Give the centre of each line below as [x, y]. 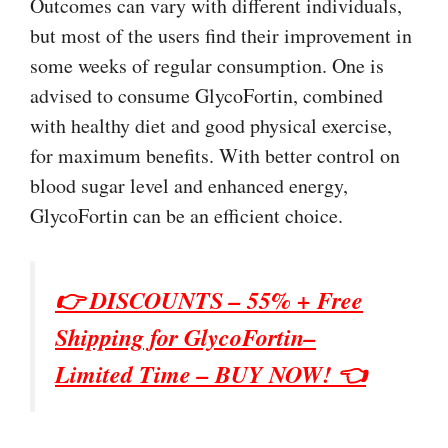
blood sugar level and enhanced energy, [189, 185]
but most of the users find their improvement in [221, 35]
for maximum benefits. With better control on [215, 155]
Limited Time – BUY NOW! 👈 [210, 373]
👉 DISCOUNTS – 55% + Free [209, 299]
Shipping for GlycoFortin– [185, 336]
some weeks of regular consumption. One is [207, 65]
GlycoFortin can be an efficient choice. [186, 215]
